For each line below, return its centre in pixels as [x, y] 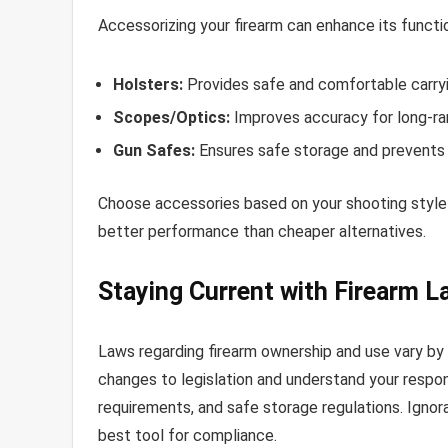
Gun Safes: [154, 150]
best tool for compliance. [187, 435]
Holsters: [148, 84]
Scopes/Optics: [171, 117]
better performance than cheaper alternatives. [262, 231]
